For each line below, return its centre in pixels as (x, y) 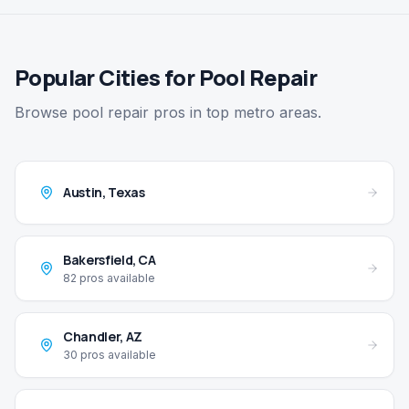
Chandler (92, 337)
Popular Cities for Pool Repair (166, 78)
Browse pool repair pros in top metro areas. (168, 113)
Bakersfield (98, 260)
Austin (83, 193)
